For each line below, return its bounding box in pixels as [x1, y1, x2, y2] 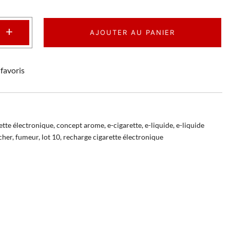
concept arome [56, 120, 104, 129]
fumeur [15, 132, 39, 141]
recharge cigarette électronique [63, 132, 163, 141]
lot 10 [42, 132, 60, 141]
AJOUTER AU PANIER [89, 28, 175, 36]
